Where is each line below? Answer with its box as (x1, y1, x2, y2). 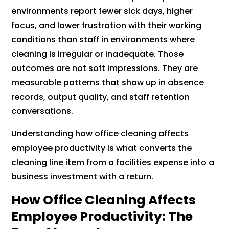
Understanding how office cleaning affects (11, 128, 189, 140)
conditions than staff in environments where (11, 34, 195, 46)
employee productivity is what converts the (11, 142, 192, 154)
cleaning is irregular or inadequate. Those (11, 48, 184, 60)
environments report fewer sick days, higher (11, 5, 193, 17)
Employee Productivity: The (11, 208, 193, 226)
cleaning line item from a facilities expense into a (11, 156, 215, 169)
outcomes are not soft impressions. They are (11, 62, 198, 75)
